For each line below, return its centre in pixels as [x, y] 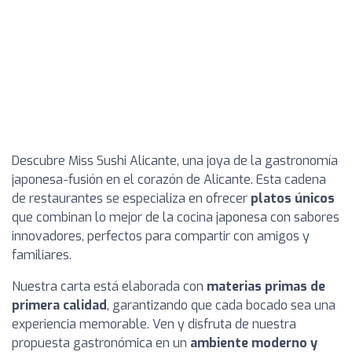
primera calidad [59, 305]
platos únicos [293, 198]
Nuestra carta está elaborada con [109, 286]
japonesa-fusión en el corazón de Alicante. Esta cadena [169, 180]
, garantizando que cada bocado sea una [221, 305]
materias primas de [266, 286]
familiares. [42, 255]
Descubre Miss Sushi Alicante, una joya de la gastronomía [175, 161]
